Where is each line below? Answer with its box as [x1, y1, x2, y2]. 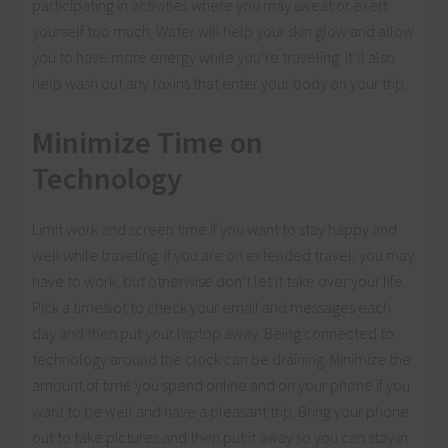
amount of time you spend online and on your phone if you [32, 374, 411, 395]
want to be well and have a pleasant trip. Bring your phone [32, 400, 410, 421]
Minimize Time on [32, 122, 264, 161]
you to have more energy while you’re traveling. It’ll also [32, 46, 396, 67]
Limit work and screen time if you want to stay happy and [32, 218, 398, 239]
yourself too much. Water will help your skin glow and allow [32, 20, 415, 41]
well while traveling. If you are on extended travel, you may [32, 244, 415, 265]
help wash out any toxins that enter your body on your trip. [32, 72, 408, 93]
